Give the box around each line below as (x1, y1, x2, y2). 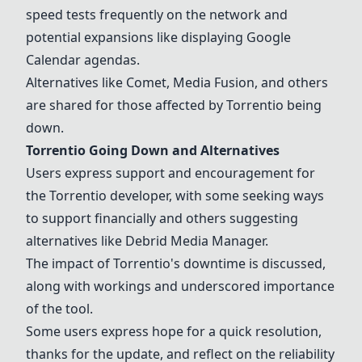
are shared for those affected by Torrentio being (26, 96, 322, 114)
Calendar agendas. (26, 51, 140, 69)
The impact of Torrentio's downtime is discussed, (26, 255, 326, 272)
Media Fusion (173, 74, 255, 91)
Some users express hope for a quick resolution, (26, 322, 322, 340)
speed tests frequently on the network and (26, 6, 288, 23)
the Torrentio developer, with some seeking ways (26, 187, 324, 204)
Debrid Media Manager (125, 232, 265, 250)
